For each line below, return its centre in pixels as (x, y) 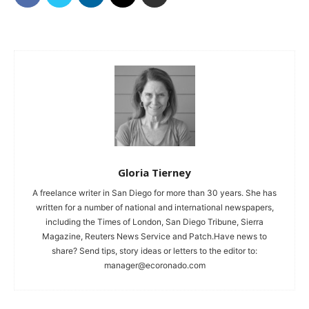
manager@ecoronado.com (154, 266)
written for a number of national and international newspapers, (154, 208)
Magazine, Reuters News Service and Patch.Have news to (154, 237)
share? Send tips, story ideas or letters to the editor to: (154, 251)
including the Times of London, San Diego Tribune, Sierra (154, 222)
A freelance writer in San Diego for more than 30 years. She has (154, 193)
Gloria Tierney (154, 173)
